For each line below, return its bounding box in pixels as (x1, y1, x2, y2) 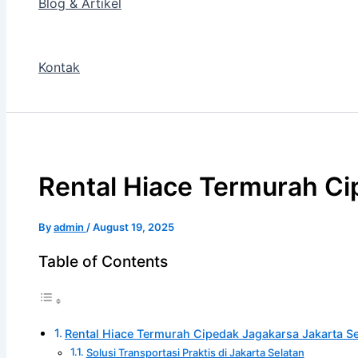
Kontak (38, 59, 80, 75)
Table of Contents (38, 251, 168, 271)
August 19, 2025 (93, 220, 174, 233)
